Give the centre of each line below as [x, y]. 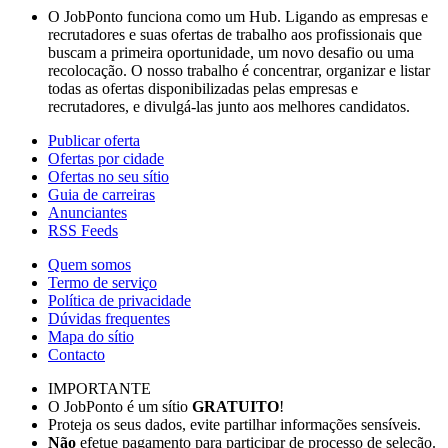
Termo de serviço [102, 282]
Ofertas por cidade [106, 158]
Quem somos [89, 264]
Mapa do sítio [91, 336]
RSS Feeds [83, 230]
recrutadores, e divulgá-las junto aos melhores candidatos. [229, 106]
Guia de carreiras [101, 194]
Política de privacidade [119, 300]
